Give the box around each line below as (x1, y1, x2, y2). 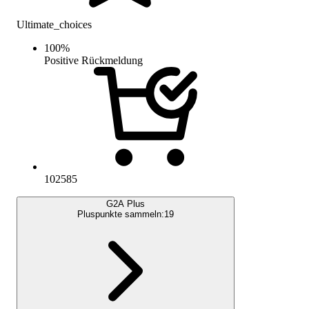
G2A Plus (106, 199, 145, 210)
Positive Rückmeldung (44, 54, 143, 67)
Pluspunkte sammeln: (77, 209, 164, 220)
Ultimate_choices (17, 19, 92, 31)
